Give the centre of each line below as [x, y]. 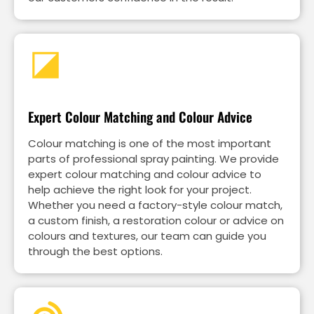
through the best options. [95, 252]
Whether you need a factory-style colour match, [155, 205]
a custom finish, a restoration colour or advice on [156, 221]
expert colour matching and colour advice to [145, 175]
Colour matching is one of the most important [150, 144]
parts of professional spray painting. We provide [153, 159]
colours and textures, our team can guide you [147, 236]
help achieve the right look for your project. [140, 190]
